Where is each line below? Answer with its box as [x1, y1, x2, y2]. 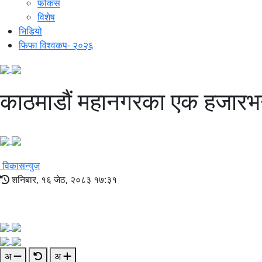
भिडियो [19, 25, 42, 38]
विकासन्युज [2, 159, 40, 173]
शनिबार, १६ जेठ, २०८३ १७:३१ [9, 173, 117, 187]
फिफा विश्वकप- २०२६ [19, 39, 94, 52]
